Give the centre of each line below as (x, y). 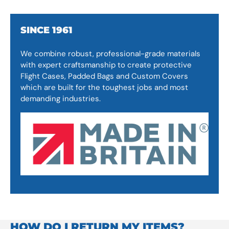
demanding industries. (61, 98)
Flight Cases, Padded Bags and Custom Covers (104, 76)
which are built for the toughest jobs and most (104, 87)
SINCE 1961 (47, 30)
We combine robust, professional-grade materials (110, 53)
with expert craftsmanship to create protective (106, 65)
